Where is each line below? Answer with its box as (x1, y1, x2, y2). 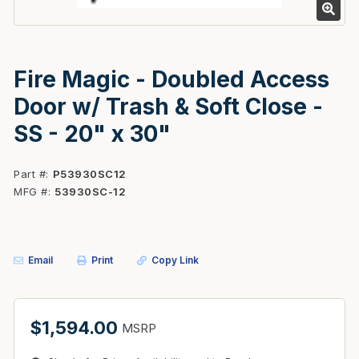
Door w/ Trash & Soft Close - (14, 93, 323, 120)
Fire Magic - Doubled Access (14, 66, 329, 93)
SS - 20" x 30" (14, 120, 171, 147)
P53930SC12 (52, 167, 127, 180)
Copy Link (151, 254, 199, 266)
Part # (14, 167, 46, 180)
